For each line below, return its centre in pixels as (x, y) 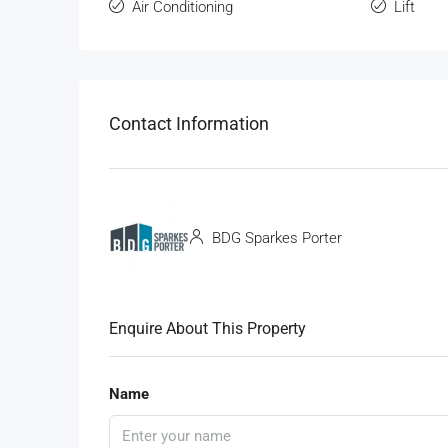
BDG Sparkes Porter (275, 238)
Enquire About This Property (207, 328)
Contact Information (189, 124)
